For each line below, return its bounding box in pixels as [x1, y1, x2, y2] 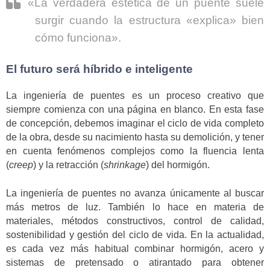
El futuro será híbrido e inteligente [6, 62, 193, 75]
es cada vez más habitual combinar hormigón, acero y [6, 243, 264, 254]
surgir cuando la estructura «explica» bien [35, 13, 264, 27]
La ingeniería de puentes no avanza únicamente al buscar [6, 187, 264, 198]
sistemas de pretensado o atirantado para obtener [6, 257, 264, 268]
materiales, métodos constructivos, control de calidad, [6, 215, 264, 226]
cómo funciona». [35, 31, 121, 44]
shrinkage [104, 160, 146, 171]
